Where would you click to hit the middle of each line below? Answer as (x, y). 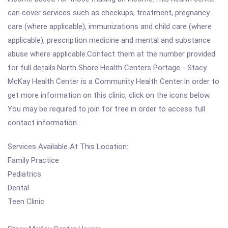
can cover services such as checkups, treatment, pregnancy (109, 13)
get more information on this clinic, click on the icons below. (109, 95)
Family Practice (33, 160)
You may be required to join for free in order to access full (106, 109)
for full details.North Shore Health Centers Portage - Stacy (107, 68)
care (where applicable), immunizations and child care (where (110, 26)
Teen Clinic (26, 202)
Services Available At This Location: (68, 147)
